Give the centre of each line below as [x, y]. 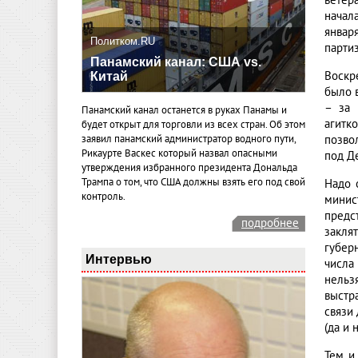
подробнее [270, 223]
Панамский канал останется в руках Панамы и [184, 111]
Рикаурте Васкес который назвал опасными [179, 154]
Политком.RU [123, 42]
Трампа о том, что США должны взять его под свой [193, 183]
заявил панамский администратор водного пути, [189, 139]
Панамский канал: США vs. [176, 62]
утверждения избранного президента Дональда [189, 168]
